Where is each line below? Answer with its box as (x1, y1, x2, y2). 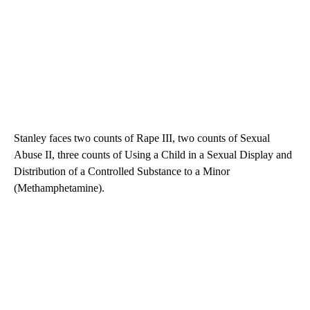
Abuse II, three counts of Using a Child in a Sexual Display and (14, 149, 292, 161)
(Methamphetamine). (14, 182, 104, 194)
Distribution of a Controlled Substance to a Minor (14, 165, 230, 178)
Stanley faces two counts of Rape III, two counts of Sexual (14, 132, 270, 145)
